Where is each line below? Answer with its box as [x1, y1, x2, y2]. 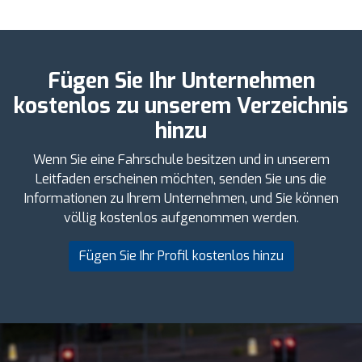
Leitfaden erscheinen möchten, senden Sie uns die [36, 170, 326, 187]
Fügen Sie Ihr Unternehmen [47, 66, 315, 95]
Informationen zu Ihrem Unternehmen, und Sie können [23, 189, 339, 207]
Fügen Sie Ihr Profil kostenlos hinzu [78, 246, 284, 264]
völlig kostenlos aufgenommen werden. [63, 208, 299, 226]
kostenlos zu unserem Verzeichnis [14, 91, 348, 120]
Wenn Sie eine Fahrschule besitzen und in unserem [32, 150, 330, 168]
